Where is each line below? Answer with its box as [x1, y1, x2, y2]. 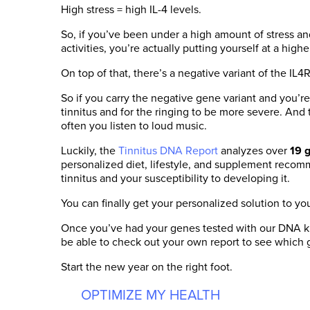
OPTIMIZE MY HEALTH [80, 286, 220, 303]
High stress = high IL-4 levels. [61, 3, 201, 17]
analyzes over [218, 144, 290, 158]
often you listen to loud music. [61, 119, 207, 133]
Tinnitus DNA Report [118, 144, 218, 158]
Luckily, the [61, 144, 118, 158]
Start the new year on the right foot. [61, 260, 232, 274]
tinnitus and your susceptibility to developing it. [61, 172, 290, 185]
